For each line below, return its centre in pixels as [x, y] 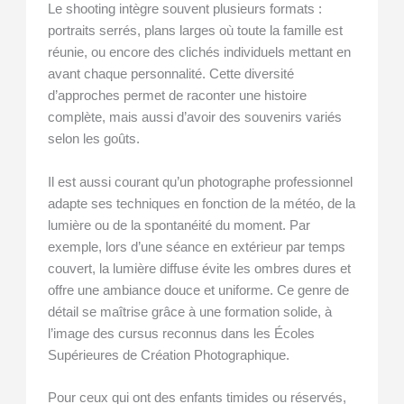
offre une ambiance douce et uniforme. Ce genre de [199, 290]
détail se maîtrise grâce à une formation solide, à [190, 312]
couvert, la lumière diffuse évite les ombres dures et [200, 268]
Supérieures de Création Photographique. [169, 355]
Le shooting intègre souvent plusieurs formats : [185, 9]
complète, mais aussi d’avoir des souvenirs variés [195, 118]
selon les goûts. [94, 139]
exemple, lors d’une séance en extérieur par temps [197, 247]
